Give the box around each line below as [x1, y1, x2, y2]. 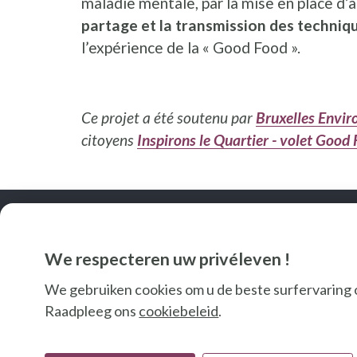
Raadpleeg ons [45, 302, 139, 320]
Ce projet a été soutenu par [81, 108, 256, 127]
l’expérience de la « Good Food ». [81, 38, 300, 57]
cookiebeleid [139, 302, 219, 320]
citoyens [81, 131, 137, 150]
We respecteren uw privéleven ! [45, 249, 291, 270]
